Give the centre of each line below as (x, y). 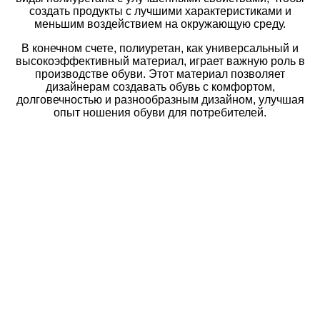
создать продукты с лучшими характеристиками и (160, 11)
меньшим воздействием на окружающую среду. (160, 24)
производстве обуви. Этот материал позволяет (160, 74)
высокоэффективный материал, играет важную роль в (160, 61)
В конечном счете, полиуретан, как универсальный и (160, 49)
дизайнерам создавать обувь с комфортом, (160, 87)
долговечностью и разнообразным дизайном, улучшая (160, 100)
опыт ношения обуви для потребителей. (160, 113)
